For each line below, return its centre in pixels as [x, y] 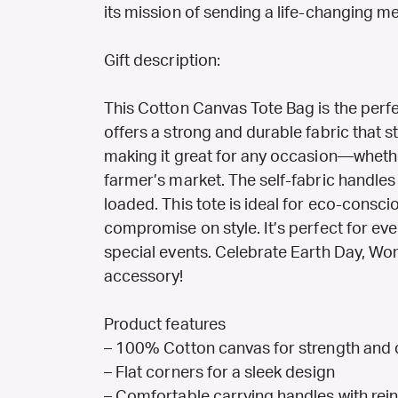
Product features [165, 326]
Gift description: [162, 62]
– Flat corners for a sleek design [219, 374]
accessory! [144, 278]
